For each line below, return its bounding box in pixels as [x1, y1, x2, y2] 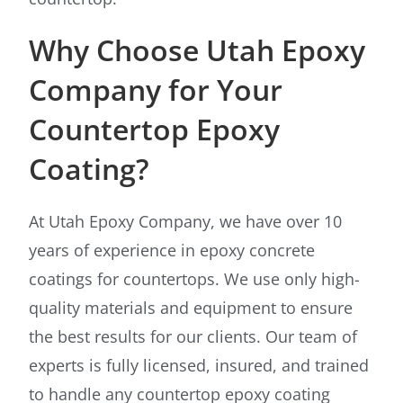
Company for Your [29, 70, 283, 110]
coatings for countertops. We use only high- [29, 268, 361, 291]
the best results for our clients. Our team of [29, 326, 358, 348]
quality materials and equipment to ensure [29, 297, 354, 319]
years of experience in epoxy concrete [29, 239, 316, 262]
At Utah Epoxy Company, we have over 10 [29, 210, 343, 233]
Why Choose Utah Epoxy [29, 31, 366, 70]
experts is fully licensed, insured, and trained [29, 354, 370, 377]
